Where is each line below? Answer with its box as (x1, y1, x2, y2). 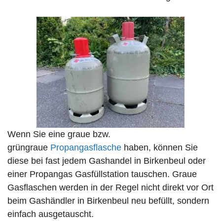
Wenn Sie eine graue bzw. (7, 129, 110, 140)
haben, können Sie (121, 143, 198, 153)
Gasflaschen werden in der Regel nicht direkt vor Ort (7, 183, 214, 193)
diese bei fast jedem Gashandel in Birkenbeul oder (7, 156, 206, 166)
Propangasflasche (50, 143, 121, 153)
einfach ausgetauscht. (7, 209, 94, 220)
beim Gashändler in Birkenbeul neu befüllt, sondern (7, 196, 209, 206)
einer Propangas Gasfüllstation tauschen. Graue (7, 169, 197, 180)
